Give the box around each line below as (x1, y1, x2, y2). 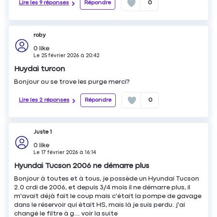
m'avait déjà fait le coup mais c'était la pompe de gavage (14, 193, 202, 200)
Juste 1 (33, 129, 52, 136)
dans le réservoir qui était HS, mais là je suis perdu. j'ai (14, 201, 186, 209)
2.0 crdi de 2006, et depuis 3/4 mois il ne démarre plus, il (14, 184, 191, 191)
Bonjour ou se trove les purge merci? (14, 78, 130, 85)
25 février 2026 (41, 52, 79, 58)
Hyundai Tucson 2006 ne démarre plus (14, 162, 150, 170)
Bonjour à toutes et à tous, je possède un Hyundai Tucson (14, 175, 200, 183)
